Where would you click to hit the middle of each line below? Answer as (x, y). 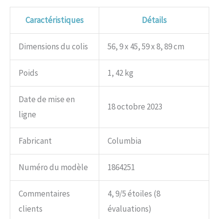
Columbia (124, 141)
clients (31, 209)
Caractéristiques (55, 20)
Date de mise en (47, 99)
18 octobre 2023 (135, 107)
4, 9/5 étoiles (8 (134, 194)
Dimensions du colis (53, 47)
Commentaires (44, 194)
